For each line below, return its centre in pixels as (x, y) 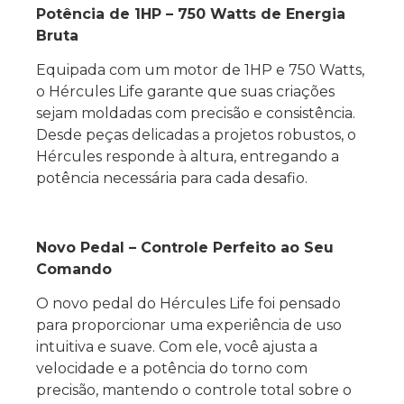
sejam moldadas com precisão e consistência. (196, 113)
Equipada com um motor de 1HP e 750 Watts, (200, 69)
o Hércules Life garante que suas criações (185, 91)
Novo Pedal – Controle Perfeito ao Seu (185, 247)
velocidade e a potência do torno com (172, 369)
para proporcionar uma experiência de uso (189, 326)
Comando (74, 269)
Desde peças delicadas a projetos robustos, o (196, 134)
